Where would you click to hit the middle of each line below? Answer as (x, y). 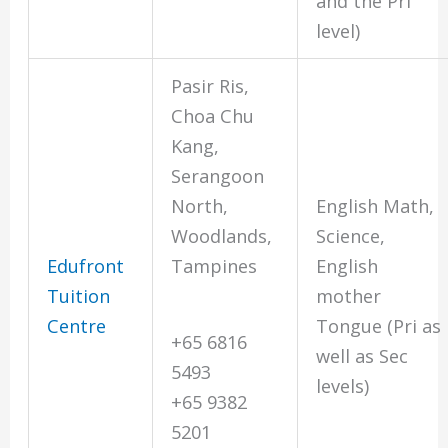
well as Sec (362, 356)
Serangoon (218, 176)
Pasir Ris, (210, 86)
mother (349, 296)
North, (200, 206)
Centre (77, 326)
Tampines (214, 266)
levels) (343, 386)
